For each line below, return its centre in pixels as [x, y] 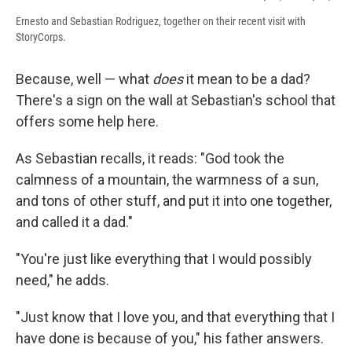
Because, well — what [84, 79]
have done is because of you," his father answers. [170, 338]
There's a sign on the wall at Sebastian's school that [176, 100]
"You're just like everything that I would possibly [164, 258]
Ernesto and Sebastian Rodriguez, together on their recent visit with [161, 21]
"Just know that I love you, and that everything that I [175, 317]
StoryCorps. [41, 37]
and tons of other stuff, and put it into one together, [174, 200]
